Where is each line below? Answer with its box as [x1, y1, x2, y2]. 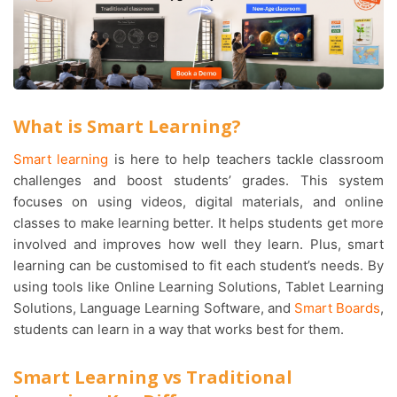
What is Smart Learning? [13, 113, 241, 138]
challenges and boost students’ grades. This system [13, 171, 384, 189]
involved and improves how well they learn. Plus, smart [13, 235, 384, 253]
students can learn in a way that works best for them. [13, 320, 344, 338]
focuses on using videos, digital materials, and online [13, 192, 384, 210]
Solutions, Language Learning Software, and [13, 299, 294, 316]
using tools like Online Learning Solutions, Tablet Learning [13, 277, 384, 295]
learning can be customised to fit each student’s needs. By [13, 256, 384, 274]
